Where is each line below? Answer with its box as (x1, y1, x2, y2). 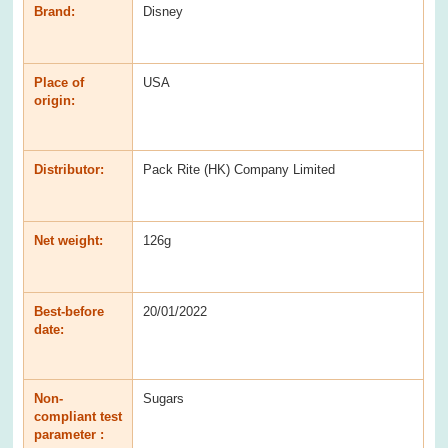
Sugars (143, 390, 185, 406)
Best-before (34, 303, 105, 319)
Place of (34, 74, 85, 90)
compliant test (34, 408, 123, 424)
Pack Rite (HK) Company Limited (143, 161, 336, 177)
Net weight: (34, 232, 104, 248)
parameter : (34, 426, 105, 442)
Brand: (34, 3, 76, 19)
